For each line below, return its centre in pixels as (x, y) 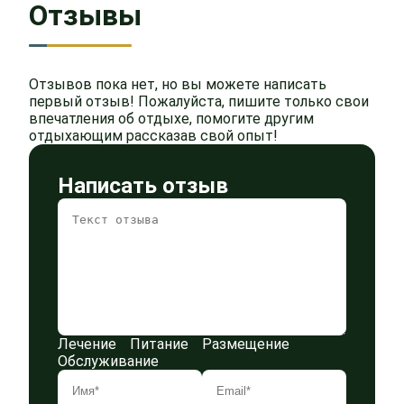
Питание (159, 344)
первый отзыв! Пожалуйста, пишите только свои (199, 101)
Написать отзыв (143, 186)
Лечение (87, 344)
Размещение (246, 344)
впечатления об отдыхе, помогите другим (171, 119)
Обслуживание (108, 361)
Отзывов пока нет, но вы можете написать (178, 84)
